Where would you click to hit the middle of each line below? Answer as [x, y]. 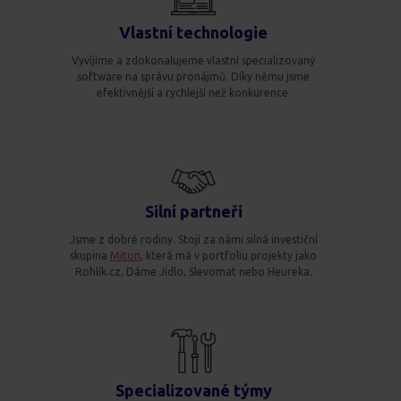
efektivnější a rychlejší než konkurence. [193, 92]
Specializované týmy [193, 390]
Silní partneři [193, 211]
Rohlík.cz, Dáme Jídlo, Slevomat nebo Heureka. [193, 271]
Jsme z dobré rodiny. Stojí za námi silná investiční [193, 239]
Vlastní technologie [193, 32]
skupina [90, 255]
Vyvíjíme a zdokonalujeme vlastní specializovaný [193, 60]
